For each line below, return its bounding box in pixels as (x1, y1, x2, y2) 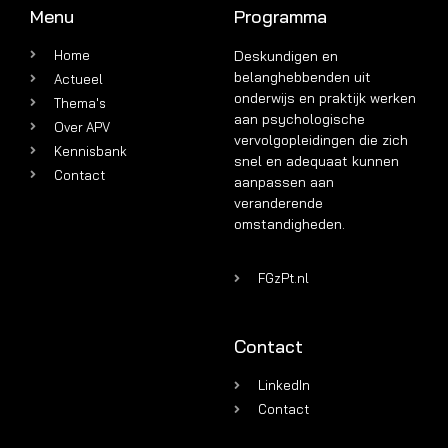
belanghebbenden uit (234, 67, 371, 86)
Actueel (54, 70, 103, 87)
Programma (234, 4, 327, 28)
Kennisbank (54, 142, 127, 159)
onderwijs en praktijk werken (234, 88, 416, 107)
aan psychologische (234, 109, 365, 128)
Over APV (54, 118, 110, 135)
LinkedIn (258, 377, 310, 394)
